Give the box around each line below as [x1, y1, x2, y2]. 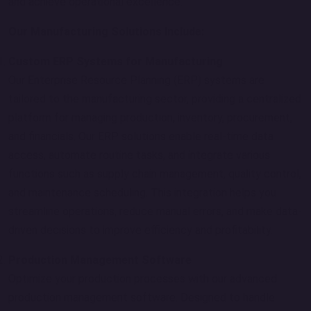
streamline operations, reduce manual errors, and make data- [8, 205, 302, 218]
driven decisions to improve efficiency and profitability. [8, 224, 273, 237]
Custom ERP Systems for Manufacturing [8, 55, 223, 68]
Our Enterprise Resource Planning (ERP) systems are [8, 74, 264, 87]
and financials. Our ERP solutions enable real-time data [8, 130, 274, 143]
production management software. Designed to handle [8, 291, 275, 304]
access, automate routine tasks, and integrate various [8, 149, 270, 162]
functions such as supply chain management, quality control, [8, 167, 301, 180]
